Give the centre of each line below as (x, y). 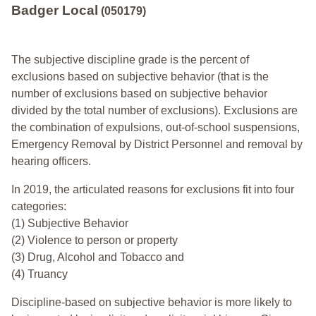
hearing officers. (53, 162)
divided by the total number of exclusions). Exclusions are (154, 111)
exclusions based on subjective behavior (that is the (140, 77)
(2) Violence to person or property (95, 241)
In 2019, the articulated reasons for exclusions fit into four (153, 190)
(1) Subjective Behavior (70, 224)
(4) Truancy (39, 274)
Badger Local (55, 11)
